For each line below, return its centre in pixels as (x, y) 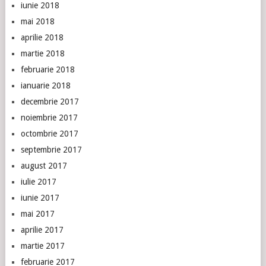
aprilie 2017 (42, 230)
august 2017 (44, 166)
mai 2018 (37, 21)
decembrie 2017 (50, 102)
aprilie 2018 (42, 37)
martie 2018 (42, 53)
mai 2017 (37, 214)
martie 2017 (42, 246)
